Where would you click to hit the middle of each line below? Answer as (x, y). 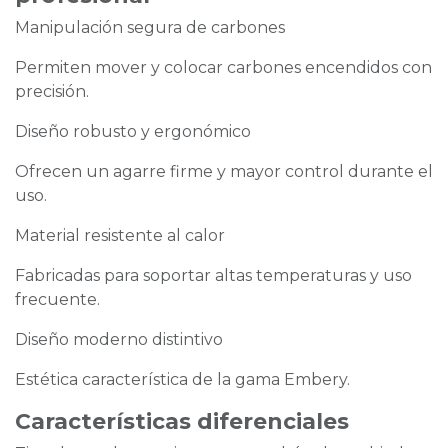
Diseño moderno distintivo (119, 340)
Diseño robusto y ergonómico (133, 132)
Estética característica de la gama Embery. (182, 380)
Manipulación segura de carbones (150, 28)
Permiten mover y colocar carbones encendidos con (223, 68)
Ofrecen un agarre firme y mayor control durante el (224, 172)
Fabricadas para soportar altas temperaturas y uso (213, 276)
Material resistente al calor (120, 236)
